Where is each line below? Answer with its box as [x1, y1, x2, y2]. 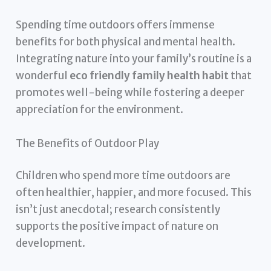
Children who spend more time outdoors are [16, 169, 231, 183]
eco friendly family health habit [70, 69, 229, 83]
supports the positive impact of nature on [16, 220, 219, 233]
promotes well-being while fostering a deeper [16, 86, 245, 100]
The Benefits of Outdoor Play [16, 136, 160, 150]
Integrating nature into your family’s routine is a [16, 52, 252, 66]
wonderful [16, 69, 70, 83]
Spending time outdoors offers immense [16, 18, 215, 32]
